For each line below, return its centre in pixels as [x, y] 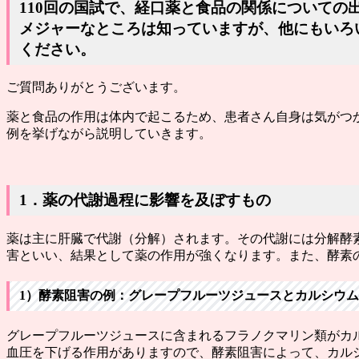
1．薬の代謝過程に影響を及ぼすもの [145, 200]
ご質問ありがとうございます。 [96, 87]
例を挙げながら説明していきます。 [109, 134]
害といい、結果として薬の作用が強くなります [141, 255]
